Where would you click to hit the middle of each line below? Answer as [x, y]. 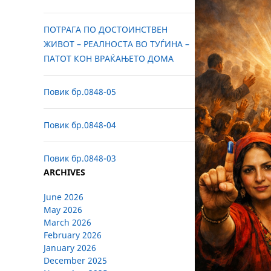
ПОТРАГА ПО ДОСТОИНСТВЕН [106, 30]
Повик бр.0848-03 [80, 158]
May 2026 [63, 210]
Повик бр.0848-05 [80, 92]
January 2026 [70, 248]
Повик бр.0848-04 [80, 125]
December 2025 [75, 261]
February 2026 [73, 235]
